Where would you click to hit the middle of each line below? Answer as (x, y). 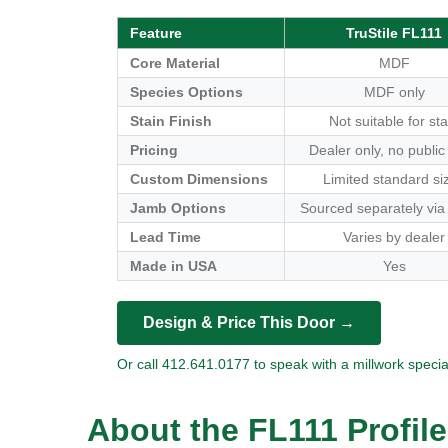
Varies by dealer (394, 237)
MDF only (394, 92)
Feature (156, 33)
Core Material (175, 63)
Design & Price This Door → (249, 322)
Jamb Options (178, 208)
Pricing (154, 150)
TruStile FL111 (394, 33)
